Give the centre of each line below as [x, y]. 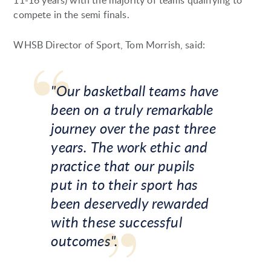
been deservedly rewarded [130, 203]
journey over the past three [133, 128]
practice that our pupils [123, 166]
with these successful [116, 222]
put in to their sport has [125, 184]
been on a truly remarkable [132, 109]
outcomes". [84, 241]
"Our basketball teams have [135, 91]
